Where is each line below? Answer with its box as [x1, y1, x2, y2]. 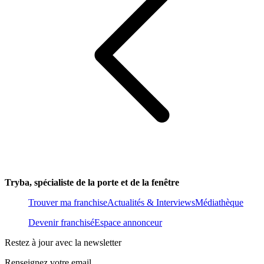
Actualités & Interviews [107, 197, 195, 207]
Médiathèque [195, 197, 243, 207]
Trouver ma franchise [28, 197, 107, 207]
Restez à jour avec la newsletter [5, 237, 121, 247]
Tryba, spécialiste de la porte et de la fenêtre [5, 177, 179, 187]
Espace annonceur [94, 217, 162, 227]
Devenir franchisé [28, 217, 94, 227]
